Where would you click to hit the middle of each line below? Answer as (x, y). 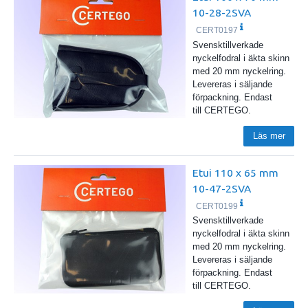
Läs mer (269, 135)
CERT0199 (217, 206)
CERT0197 (217, 31)
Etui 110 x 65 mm (235, 172)
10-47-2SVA (221, 188)
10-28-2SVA (221, 13)
